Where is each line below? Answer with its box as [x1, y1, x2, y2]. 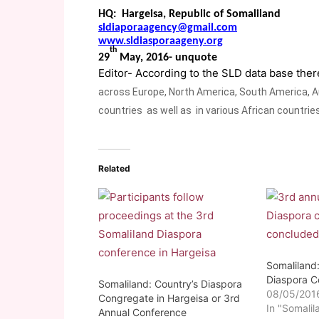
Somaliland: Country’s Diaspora [98, 277, 242, 290]
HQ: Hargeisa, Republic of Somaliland [98, 8, 281, 20]
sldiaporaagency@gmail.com [98, 21, 237, 33]
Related [98, 162, 130, 174]
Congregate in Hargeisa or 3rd [98, 291, 240, 304]
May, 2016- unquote [117, 51, 217, 63]
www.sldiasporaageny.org [98, 35, 223, 47]
